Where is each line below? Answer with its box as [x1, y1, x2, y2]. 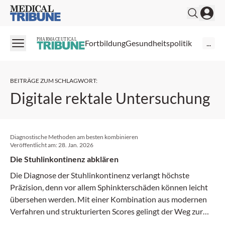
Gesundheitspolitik [126, 38, 192, 48]
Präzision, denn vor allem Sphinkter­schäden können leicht [10, 182, 208, 192]
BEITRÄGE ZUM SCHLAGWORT [10, 76, 96, 84]
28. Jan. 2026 [58, 141, 93, 149]
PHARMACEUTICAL [37, 36, 77, 42]
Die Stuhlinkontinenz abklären [10, 154, 119, 164]
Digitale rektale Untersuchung [10, 88, 210, 107]
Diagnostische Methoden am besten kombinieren [10, 133, 138, 141]
